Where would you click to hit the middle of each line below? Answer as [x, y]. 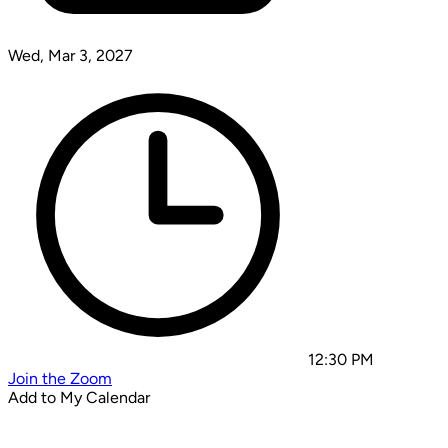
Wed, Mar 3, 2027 [70, 55]
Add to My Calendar [79, 397]
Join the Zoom [60, 378]
